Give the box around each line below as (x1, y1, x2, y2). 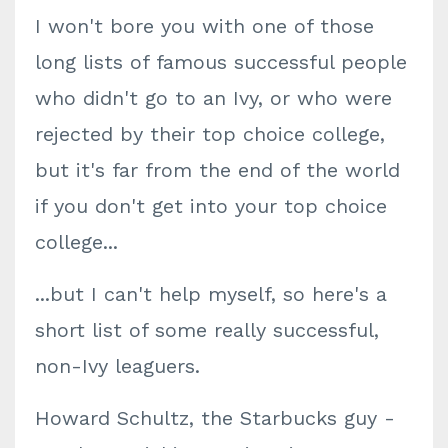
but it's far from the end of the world (35, 158, 400, 182)
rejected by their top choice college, (35, 122, 385, 146)
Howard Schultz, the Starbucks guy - (35, 406, 395, 430)
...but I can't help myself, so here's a (35, 282, 387, 306)
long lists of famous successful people (35, 50, 407, 74)
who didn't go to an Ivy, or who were (35, 86, 392, 110)
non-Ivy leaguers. (35, 354, 200, 378)
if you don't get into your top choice (35, 194, 387, 218)
